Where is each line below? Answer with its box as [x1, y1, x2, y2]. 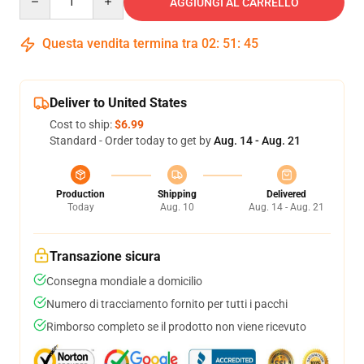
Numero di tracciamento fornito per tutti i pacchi [46, 297, 288, 310]
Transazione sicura [50, 249, 161, 264]
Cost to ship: [50, 118, 115, 131]
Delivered [266, 188, 306, 200]
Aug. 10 [159, 201, 194, 213]
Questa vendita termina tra [39, 36, 201, 51]
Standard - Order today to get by [50, 134, 214, 147]
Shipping [157, 188, 197, 200]
